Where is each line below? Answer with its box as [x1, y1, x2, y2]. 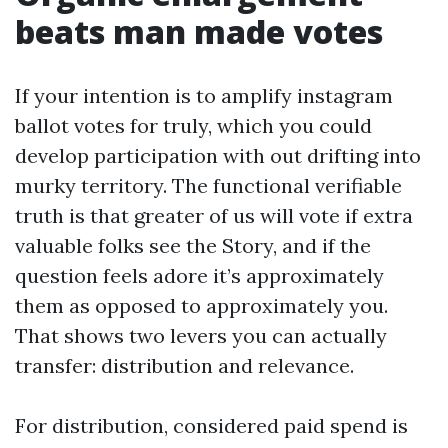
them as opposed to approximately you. [15, 292, 388, 318]
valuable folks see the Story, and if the [15, 232, 371, 258]
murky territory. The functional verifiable [15, 172, 402, 198]
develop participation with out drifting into [15, 142, 421, 168]
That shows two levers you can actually [15, 322, 387, 348]
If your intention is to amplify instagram [15, 82, 393, 108]
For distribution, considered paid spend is [15, 412, 408, 438]
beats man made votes [15, 9, 383, 53]
